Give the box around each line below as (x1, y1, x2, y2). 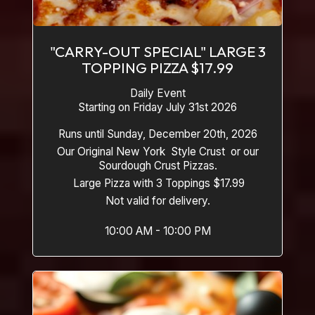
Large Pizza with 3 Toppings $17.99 (70, 176, 245, 190)
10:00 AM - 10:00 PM (104, 224, 211, 238)
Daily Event (129, 86, 186, 100)
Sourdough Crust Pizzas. (98, 159, 217, 172)
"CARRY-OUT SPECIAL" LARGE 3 (49, 42, 266, 60)
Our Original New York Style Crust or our (56, 145, 259, 158)
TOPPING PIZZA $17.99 (82, 58, 233, 77)
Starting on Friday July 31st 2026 (78, 101, 237, 114)
